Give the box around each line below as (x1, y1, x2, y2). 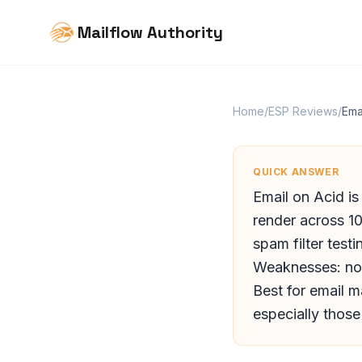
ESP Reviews (268, 104, 338, 118)
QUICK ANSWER (253, 166, 339, 178)
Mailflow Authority (78, 22, 223, 43)
